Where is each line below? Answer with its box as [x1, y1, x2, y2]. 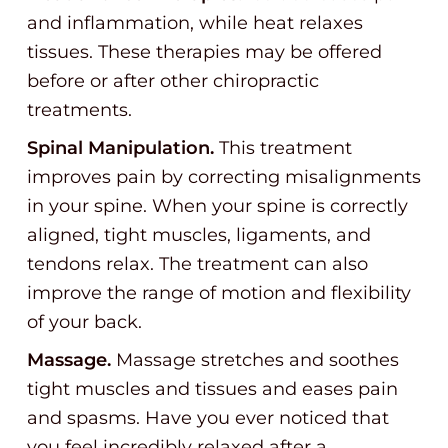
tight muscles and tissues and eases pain [27, 378, 398, 400]
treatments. [27, 99, 132, 121]
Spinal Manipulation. [27, 137, 214, 159]
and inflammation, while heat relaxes [27, 12, 363, 34]
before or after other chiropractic [27, 70, 319, 92]
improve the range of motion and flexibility [27, 282, 411, 304]
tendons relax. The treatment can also [27, 253, 368, 275]
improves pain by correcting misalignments [27, 166, 421, 188]
